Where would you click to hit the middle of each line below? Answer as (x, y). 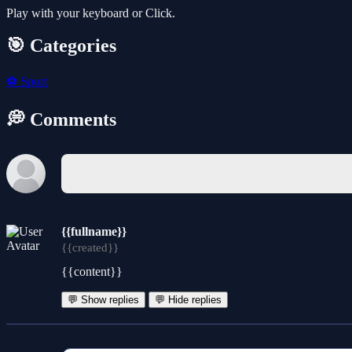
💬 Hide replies (188, 300)
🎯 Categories (61, 46)
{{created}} (90, 248)
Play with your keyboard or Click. (91, 13)
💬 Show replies (103, 300)
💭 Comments (61, 120)
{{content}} (92, 272)
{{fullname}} (94, 232)
